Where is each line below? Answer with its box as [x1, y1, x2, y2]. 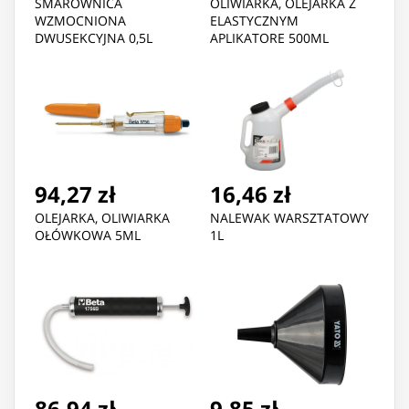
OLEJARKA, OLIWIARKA [35, 209, 170, 227]
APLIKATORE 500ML [210, 29, 329, 47]
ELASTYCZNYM [210, 12, 299, 30]
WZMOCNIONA [35, 12, 126, 30]
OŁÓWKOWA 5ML [35, 226, 141, 245]
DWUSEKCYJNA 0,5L [35, 29, 152, 47]
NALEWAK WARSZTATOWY [210, 209, 369, 227]
